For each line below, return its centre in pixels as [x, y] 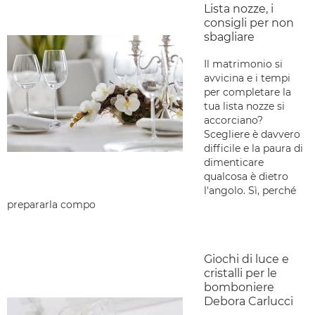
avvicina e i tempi [247, 78]
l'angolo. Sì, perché [250, 191]
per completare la [247, 92]
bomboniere [239, 287]
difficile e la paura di [253, 148]
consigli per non [249, 23]
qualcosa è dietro [246, 176]
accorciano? [233, 120]
